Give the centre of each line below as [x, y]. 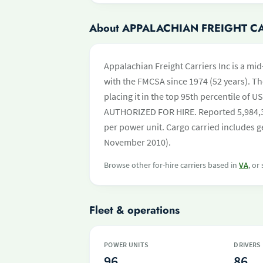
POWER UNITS [127, 245]
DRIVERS [247, 245]
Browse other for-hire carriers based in [171, 165]
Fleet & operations [134, 210]
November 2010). [137, 142]
